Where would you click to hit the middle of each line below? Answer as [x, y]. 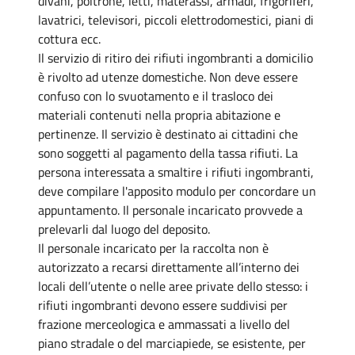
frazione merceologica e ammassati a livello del [164, 324]
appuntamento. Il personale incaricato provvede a [170, 210]
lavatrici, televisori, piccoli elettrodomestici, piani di [176, 19]
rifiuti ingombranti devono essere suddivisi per [163, 305]
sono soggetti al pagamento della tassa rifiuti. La [168, 153]
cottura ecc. [69, 38]
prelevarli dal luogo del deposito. [124, 229]
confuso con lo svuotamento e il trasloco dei [156, 95]
